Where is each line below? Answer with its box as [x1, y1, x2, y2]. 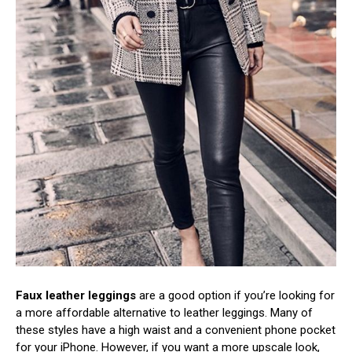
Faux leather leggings [16, 288, 136, 302]
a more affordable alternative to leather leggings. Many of [16, 305, 313, 320]
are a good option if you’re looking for [136, 288, 335, 302]
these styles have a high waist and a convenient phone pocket [16, 322, 335, 337]
